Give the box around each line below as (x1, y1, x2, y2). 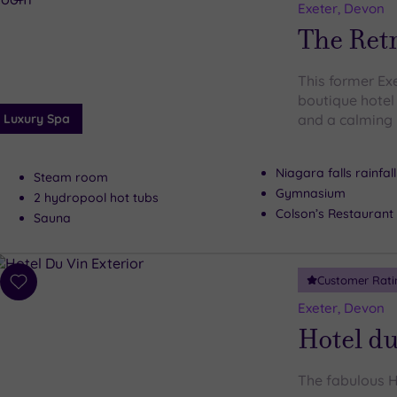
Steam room (33, 169, 108, 185)
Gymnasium (275, 185, 346, 201)
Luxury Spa (3, 111, 70, 127)
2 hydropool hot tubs (33, 190, 159, 206)
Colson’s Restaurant (275, 206, 393, 222)
